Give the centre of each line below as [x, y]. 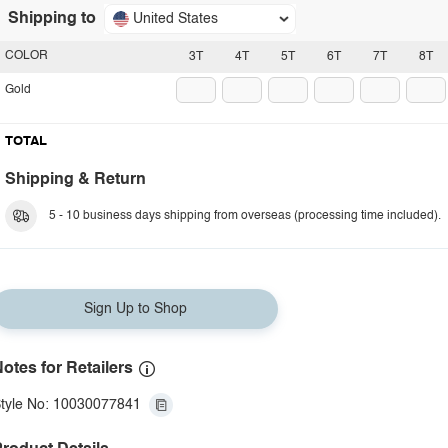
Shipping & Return [75, 180]
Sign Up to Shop [135, 309]
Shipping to [52, 19]
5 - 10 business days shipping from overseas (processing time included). [245, 216]
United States [175, 19]
